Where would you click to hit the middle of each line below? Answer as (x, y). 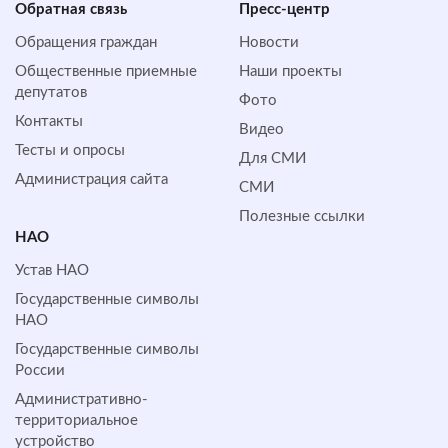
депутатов (51, 92)
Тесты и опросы (70, 150)
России (40, 370)
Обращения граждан (86, 42)
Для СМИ (272, 158)
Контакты (49, 121)
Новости (269, 42)
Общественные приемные (106, 71)
